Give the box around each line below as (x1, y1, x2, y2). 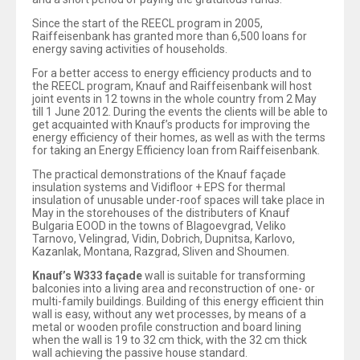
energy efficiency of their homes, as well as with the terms (32, 131, 325, 144)
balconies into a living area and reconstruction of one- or (32, 282, 315, 295)
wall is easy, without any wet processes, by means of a (32, 308, 306, 321)
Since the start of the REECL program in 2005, (32, 17, 263, 30)
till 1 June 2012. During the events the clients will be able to (32, 105, 328, 118)
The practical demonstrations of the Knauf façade (32, 168, 286, 181)
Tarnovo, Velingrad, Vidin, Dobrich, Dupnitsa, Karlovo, (32, 232, 295, 245)
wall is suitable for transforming (142, 269, 305, 282)
